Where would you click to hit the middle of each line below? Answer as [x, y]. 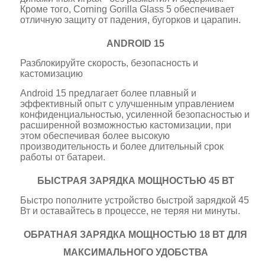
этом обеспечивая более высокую [95, 135]
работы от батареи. [63, 157]
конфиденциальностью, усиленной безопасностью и [135, 114]
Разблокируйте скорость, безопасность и [109, 63]
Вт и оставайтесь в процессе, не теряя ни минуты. [130, 211]
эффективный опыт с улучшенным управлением [127, 104]
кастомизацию [52, 73]
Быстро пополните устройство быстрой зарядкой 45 [135, 200]
